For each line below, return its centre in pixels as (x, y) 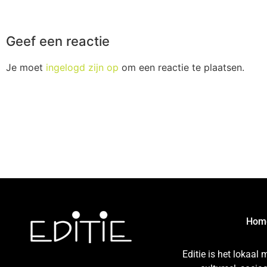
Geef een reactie (58, 41)
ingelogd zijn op (82, 67)
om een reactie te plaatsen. (181, 67)
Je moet (26, 67)
